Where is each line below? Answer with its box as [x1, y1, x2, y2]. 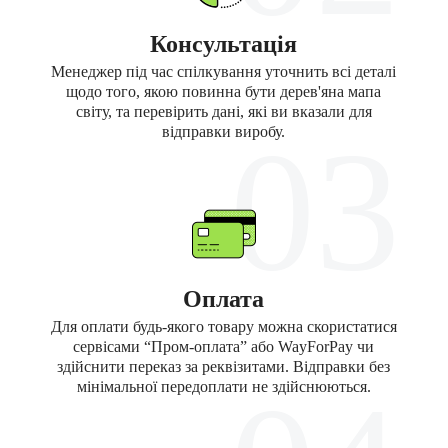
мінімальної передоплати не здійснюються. [76, 377, 371, 395]
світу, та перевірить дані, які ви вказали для [75, 102, 372, 120]
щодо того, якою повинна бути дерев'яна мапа [66, 82, 382, 100]
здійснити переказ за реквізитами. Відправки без [57, 357, 391, 375]
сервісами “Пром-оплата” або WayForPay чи [73, 337, 375, 355]
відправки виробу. [162, 122, 286, 140]
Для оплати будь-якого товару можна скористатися [50, 317, 397, 335]
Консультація [150, 30, 298, 57]
